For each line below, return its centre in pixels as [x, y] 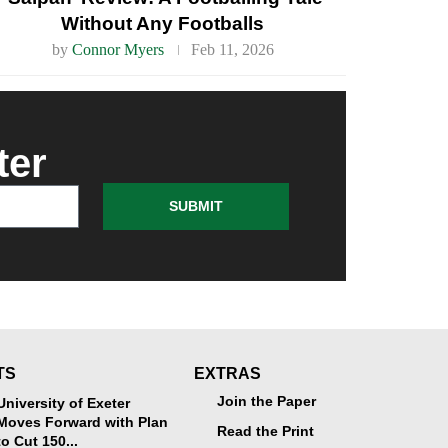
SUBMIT [196, 206]
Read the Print [265, 432]
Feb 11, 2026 [232, 50]
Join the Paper [266, 402]
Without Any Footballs [163, 24]
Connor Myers [117, 50]
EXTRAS [227, 374]
